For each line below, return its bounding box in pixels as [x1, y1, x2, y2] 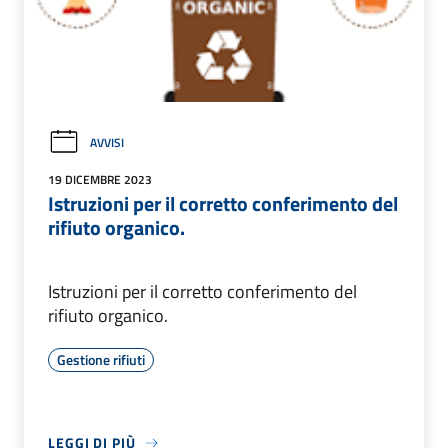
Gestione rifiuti [57, 349, 145, 371]
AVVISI [90, 132, 124, 152]
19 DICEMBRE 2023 [48, 170, 152, 190]
